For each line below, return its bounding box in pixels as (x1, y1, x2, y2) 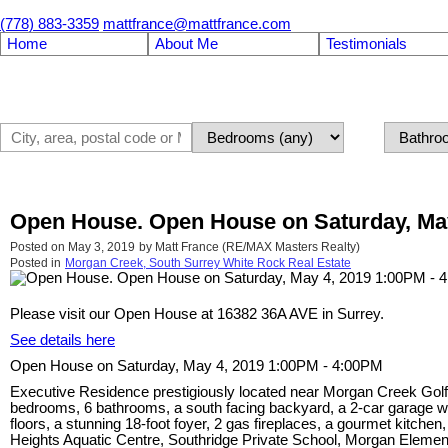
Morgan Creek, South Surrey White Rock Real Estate (65, 256, 351, 271)
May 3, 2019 (68, 240, 135, 255)
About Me (154, 36, 218, 52)
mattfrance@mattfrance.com (103, 16, 291, 32)
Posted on (10, 240, 68, 255)
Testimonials (325, 36, 407, 52)
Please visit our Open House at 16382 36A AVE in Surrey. (10, 306, 384, 323)
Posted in (10, 256, 61, 271)
